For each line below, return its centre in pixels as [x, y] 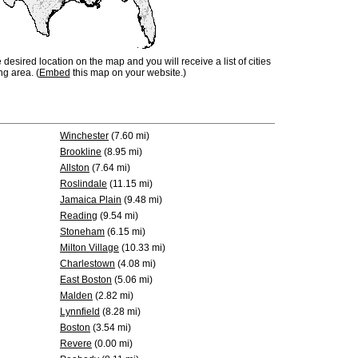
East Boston [86, 280]
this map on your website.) [128, 73]
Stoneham [82, 232]
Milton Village [89, 248]
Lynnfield [80, 312]
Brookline [81, 152]
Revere [76, 344]
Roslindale [84, 184]
